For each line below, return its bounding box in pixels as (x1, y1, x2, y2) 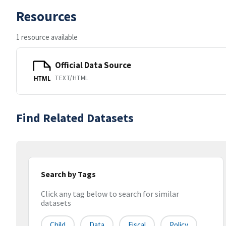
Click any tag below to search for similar (41, 189, 179, 199)
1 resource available (16, 32, 78, 42)
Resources (16, 8, 77, 25)
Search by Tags (41, 169, 96, 179)
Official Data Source (55, 59, 131, 71)
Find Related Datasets (16, 110, 134, 126)
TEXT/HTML (55, 73, 89, 82)
